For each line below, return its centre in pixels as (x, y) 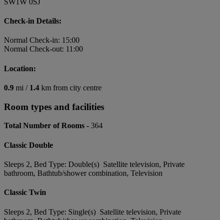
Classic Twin (25, 192)
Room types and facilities (54, 107)
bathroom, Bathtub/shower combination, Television (83, 173)
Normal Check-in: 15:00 (42, 40)
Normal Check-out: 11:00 (43, 49)
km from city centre (70, 88)
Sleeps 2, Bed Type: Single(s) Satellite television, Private (93, 212)
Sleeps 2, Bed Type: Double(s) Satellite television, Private (94, 164)
